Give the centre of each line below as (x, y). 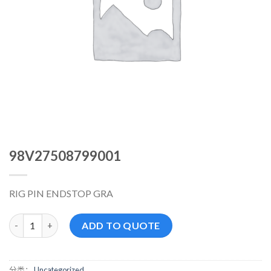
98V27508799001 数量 (52, 220)
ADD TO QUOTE (121, 225)
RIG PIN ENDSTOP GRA (61, 193)
